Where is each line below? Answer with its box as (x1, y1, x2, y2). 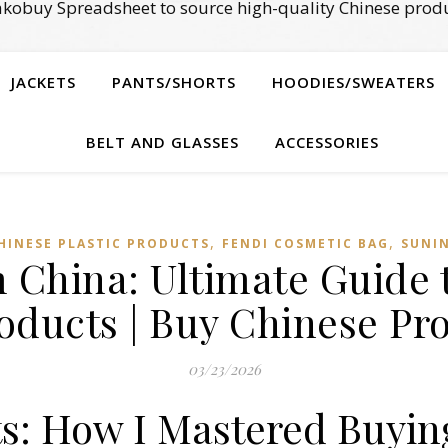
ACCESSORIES (274, 132, 379, 152)
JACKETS (11, 72, 76, 92)
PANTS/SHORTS (112, 72, 236, 92)
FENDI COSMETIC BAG (221, 235, 389, 252)
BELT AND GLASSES (85, 132, 239, 152)
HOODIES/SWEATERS (272, 72, 435, 92)
